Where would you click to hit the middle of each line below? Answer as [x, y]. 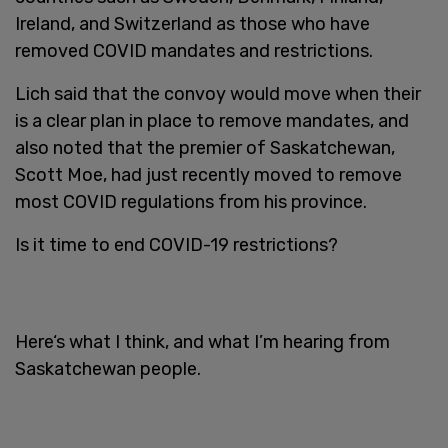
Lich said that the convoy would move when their [218, 93]
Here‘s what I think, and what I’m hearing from [202, 341]
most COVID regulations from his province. [191, 201]
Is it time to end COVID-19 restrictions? [176, 244]
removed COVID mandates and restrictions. [194, 50]
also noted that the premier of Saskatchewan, [205, 147]
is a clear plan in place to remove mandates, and [212, 120]
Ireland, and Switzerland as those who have [192, 23]
